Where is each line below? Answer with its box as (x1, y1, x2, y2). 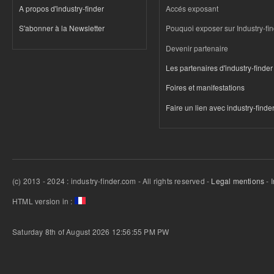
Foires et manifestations (166, 82, 245, 93)
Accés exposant (166, 2, 218, 13)
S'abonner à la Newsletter (19, 23, 105, 34)
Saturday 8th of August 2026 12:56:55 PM (12, 226, 155, 237)
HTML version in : (12, 195, 73, 206)
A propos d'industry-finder (19, 2, 104, 13)
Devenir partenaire (166, 42, 228, 53)
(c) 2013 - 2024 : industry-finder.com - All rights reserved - (12, 176, 212, 187)
